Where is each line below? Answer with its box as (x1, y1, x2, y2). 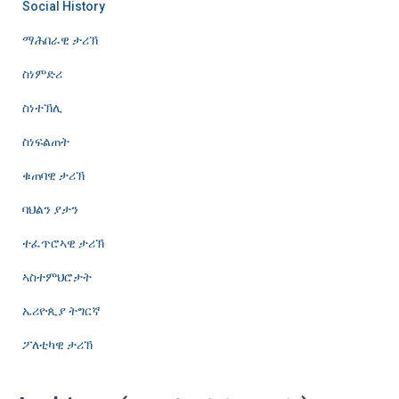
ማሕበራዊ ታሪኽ (22, 32, 98, 47)
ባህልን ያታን (22, 201, 78, 216)
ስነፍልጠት (22, 134, 69, 149)
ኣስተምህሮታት (22, 269, 92, 284)
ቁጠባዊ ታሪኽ (22, 167, 85, 183)
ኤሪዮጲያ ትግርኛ (22, 303, 101, 318)
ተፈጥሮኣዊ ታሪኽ (22, 235, 104, 250)
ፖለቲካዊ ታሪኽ (22, 337, 93, 352)
